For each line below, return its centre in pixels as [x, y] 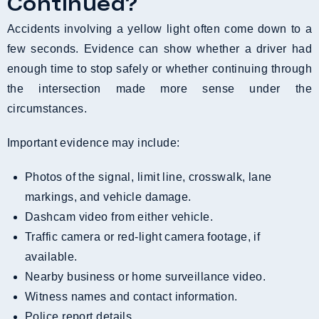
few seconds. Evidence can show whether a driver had [159, 48]
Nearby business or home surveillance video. [150, 276]
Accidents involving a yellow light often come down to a [159, 28]
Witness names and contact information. [137, 296]
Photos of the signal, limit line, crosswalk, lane [29, 177]
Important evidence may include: [94, 142]
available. [51, 256]
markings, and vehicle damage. [108, 197]
